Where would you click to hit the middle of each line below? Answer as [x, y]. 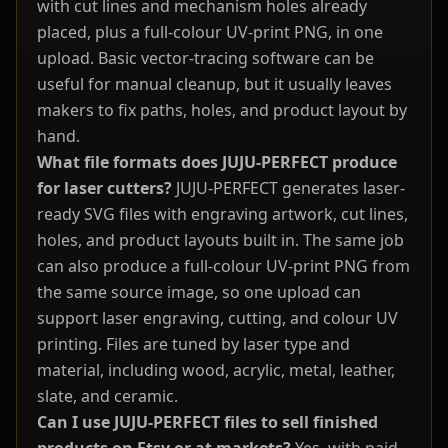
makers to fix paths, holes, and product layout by [222, 110]
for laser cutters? [104, 188]
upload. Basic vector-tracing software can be [205, 58]
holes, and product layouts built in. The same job [220, 240]
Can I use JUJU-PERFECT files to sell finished [207, 422]
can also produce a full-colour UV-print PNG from [223, 266]
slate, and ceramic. [107, 396]
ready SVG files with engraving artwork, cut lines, [222, 214]
